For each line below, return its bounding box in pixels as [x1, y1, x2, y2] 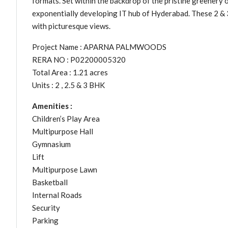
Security [32, 203, 60, 212]
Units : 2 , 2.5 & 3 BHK [32, 80, 105, 90]
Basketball [32, 178, 68, 187]
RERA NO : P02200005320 [32, 55, 126, 64]
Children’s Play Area [32, 114, 100, 123]
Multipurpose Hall [32, 127, 93, 136]
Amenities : [32, 101, 72, 110]
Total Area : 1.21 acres [32, 68, 108, 77]
